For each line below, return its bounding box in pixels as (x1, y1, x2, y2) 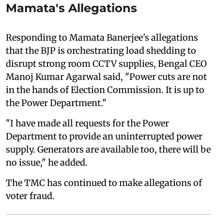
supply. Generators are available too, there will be (6, 143, 211, 155)
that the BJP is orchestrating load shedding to (6, 45, 196, 56)
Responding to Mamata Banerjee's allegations (6, 31, 198, 43)
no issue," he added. (6, 156, 88, 168)
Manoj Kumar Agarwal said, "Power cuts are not (6, 71, 207, 82)
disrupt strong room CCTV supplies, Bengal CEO (6, 58, 207, 69)
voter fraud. (6, 190, 55, 201)
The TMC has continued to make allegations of (6, 177, 202, 188)
